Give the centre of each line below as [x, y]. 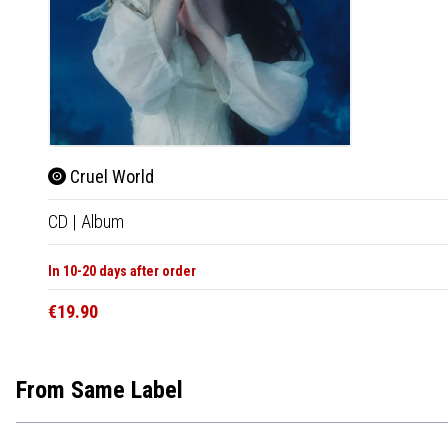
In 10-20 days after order [122, 270]
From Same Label [99, 389]
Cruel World [110, 176]
